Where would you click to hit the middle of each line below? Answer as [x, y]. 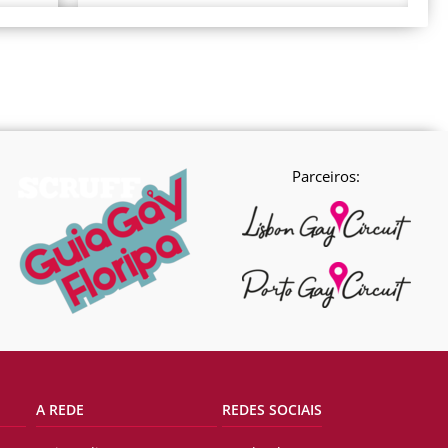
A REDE [59, 410]
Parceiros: [326, 176]
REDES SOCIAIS [271, 410]
